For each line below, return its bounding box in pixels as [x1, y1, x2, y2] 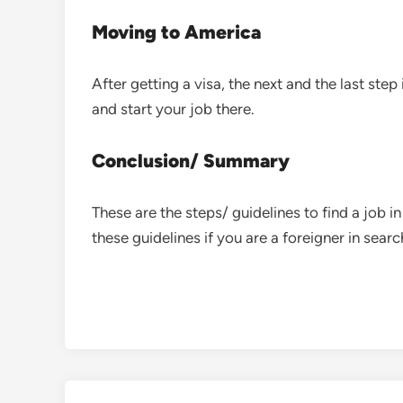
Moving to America [92, 21, 261, 44]
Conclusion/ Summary [92, 149, 290, 173]
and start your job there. [92, 100, 258, 119]
